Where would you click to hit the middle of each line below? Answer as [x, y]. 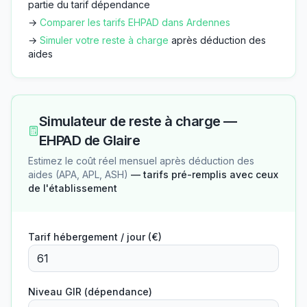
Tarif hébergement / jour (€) [95, 237]
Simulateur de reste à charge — [138, 122]
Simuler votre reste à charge [104, 40]
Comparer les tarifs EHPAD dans [113, 23]
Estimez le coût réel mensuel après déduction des [141, 161]
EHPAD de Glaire [89, 141]
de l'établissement [73, 188]
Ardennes [208, 23]
